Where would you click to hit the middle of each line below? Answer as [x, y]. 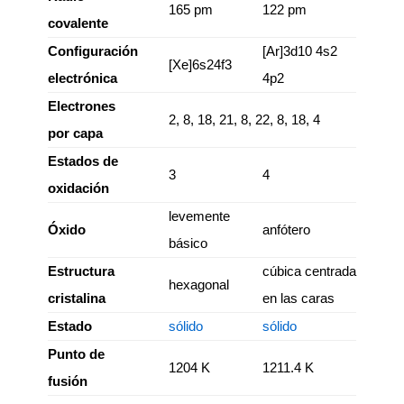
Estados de [83, 161]
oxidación [78, 188]
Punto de [76, 354]
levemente [199, 216]
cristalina [77, 298]
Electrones [82, 106]
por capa [75, 133]
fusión [68, 381]
